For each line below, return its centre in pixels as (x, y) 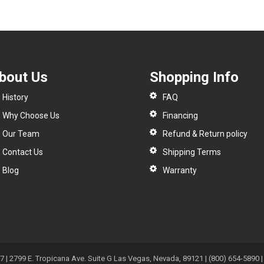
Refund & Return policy (205, 134)
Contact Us (22, 152)
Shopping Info (194, 77)
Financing (180, 116)
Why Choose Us (31, 116)
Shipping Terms (192, 152)
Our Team (21, 134)
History (15, 98)
